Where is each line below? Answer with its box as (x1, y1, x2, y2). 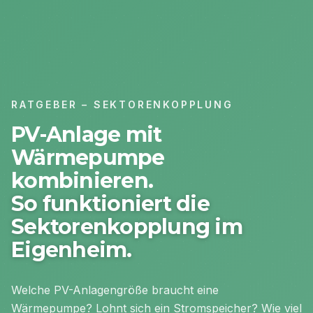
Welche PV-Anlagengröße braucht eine (11, 282, 219, 297)
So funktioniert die (11, 190, 210, 217)
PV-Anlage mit (11, 121, 162, 147)
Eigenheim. (11, 236, 132, 263)
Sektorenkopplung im (11, 213, 242, 240)
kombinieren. (11, 167, 153, 194)
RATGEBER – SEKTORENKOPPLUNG (11, 98, 233, 110)
